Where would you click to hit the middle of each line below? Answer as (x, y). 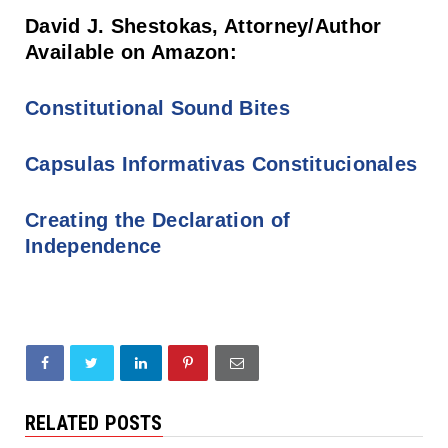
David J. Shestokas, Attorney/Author (203, 25)
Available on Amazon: (131, 51)
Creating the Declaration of (158, 219)
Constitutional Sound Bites (157, 107)
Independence (93, 245)
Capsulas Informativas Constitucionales (221, 163)
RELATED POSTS (94, 422)
